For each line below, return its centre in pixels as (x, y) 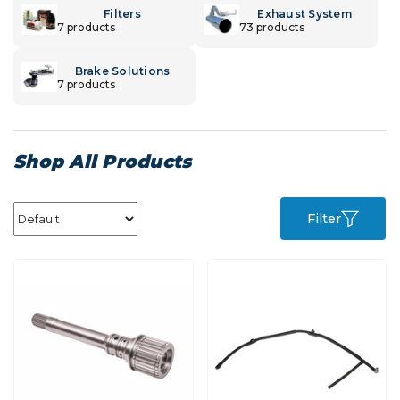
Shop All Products (103, 162)
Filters (122, 13)
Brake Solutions (122, 71)
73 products (272, 27)
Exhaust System (304, 13)
